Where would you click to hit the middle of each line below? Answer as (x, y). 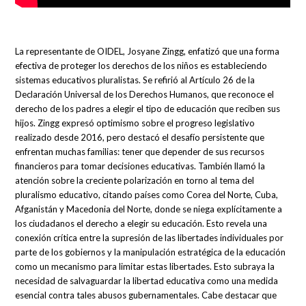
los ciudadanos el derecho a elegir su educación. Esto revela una (141, 224)
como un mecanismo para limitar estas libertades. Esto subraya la (145, 267)
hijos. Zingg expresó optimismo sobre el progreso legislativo (135, 123)
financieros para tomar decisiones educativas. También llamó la (140, 166)
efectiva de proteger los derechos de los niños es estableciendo (141, 66)
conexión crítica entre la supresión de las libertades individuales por (150, 238)
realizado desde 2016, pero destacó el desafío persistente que (140, 138)
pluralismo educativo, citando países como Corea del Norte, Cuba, (147, 195)
